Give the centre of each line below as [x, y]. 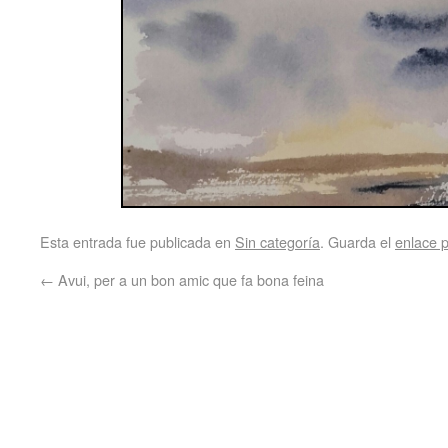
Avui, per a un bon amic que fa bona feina [189, 279]
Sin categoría [277, 241]
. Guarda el [357, 241]
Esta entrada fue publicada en [137, 241]
